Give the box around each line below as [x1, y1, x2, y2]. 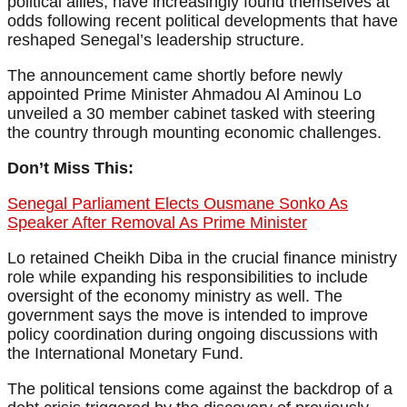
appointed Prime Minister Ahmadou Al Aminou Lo [7, 85, 362, 104]
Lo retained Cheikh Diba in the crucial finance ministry [7, 249, 397, 268]
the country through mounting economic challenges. [7, 124, 382, 143]
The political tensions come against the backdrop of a [7, 380, 392, 399]
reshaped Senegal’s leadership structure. [7, 31, 304, 50]
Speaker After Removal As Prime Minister [7, 213, 307, 233]
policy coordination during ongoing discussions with [7, 325, 378, 344]
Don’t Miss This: [7, 159, 134, 178]
